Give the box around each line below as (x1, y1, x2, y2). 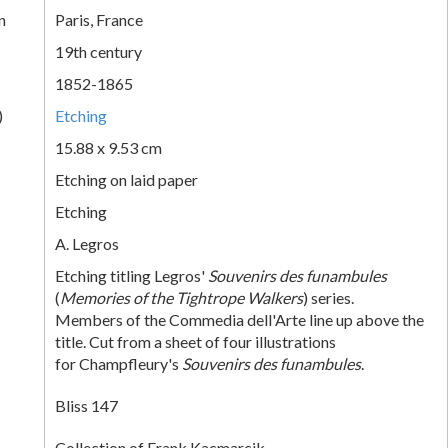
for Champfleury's (55, 353, 182, 373)
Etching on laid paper (55, 169, 198, 189)
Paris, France (55, 9, 143, 29)
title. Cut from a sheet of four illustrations (55, 331, 336, 351)
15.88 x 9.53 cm (55, 137, 162, 157)
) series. (303, 287, 354, 307)
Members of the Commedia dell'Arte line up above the (55, 309, 424, 329)
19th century (55, 41, 142, 61)
